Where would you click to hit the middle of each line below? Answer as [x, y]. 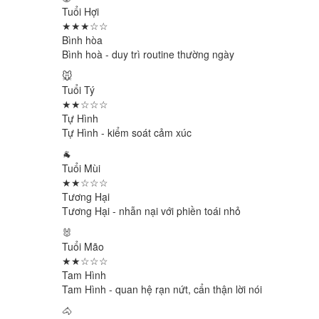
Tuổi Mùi [81, 168]
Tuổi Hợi [80, 11]
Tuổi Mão [83, 246]
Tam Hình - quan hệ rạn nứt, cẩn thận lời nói [162, 289]
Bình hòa [82, 40]
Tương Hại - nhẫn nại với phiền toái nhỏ [151, 211]
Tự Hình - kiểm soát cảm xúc [127, 132]
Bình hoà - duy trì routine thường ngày [148, 54]
